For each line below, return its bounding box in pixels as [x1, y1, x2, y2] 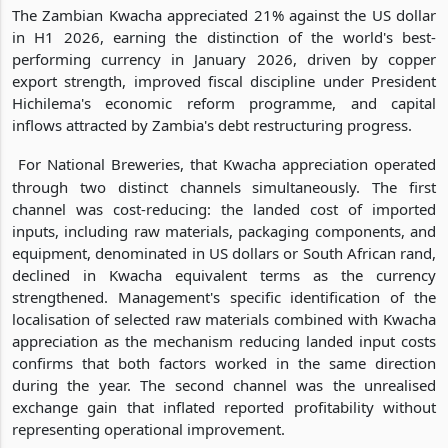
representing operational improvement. [12, 418, 285, 439]
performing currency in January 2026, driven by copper [12, 48, 436, 69]
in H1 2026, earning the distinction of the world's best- [12, 26, 436, 47]
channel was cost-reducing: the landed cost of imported [12, 198, 436, 219]
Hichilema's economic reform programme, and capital [12, 92, 436, 113]
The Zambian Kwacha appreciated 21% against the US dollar [12, 4, 436, 25]
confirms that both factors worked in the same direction [12, 352, 436, 373]
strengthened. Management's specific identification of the [12, 286, 436, 307]
